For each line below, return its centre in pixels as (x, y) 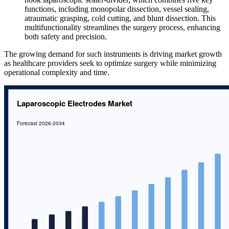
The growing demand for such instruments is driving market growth (113, 54)
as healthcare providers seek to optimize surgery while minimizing (110, 63)
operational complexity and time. (57, 72)
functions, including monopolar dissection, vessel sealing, (117, 9)
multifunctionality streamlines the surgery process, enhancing (122, 27)
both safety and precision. (66, 36)
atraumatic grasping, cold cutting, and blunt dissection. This (120, 18)
